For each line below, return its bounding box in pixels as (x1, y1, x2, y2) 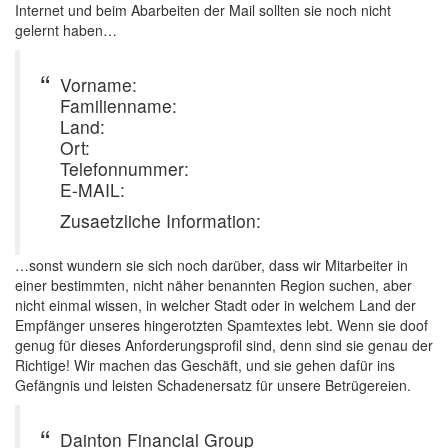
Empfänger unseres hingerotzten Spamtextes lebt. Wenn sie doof (15, 315, 428, 335)
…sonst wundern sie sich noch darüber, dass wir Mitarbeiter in (15, 255, 408, 275)
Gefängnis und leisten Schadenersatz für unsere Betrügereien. (15, 375, 411, 395)
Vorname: (60, 72, 137, 97)
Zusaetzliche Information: (60, 208, 261, 233)
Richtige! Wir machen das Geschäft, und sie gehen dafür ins (15, 355, 395, 375)
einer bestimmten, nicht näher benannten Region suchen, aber (15, 275, 412, 295)
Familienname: (60, 93, 177, 118)
